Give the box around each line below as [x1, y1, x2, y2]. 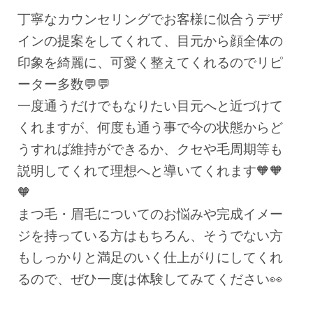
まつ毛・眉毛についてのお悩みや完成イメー [17, 206, 283, 221]
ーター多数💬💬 [17, 76, 110, 92]
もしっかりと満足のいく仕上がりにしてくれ [17, 249, 283, 265]
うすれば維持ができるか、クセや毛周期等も [17, 141, 283, 156]
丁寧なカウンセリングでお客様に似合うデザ [17, 11, 283, 27]
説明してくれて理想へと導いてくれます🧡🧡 [17, 163, 283, 178]
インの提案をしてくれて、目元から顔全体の [17, 33, 283, 48]
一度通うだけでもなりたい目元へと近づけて [17, 98, 283, 113]
